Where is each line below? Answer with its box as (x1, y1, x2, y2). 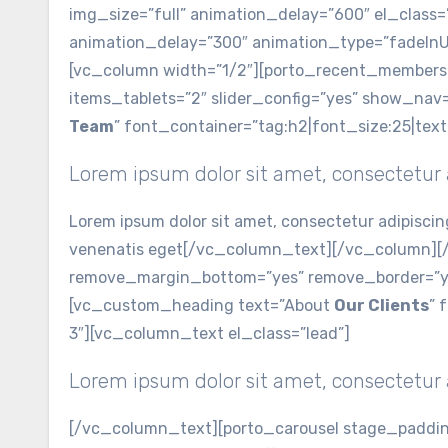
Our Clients (334, 296, 429, 315)
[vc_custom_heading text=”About (69, 296, 334, 315)
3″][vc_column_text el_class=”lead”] (69, 324, 350, 343)
